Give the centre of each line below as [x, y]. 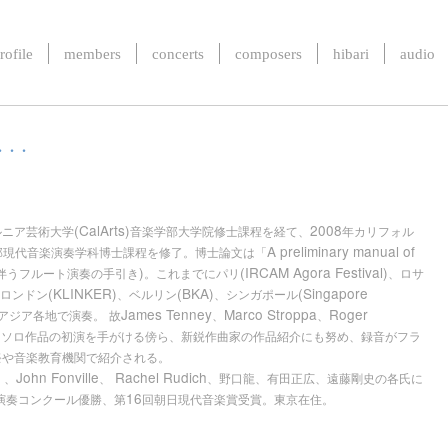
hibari [351, 53]
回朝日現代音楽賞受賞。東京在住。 [238, 400]
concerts [178, 53]
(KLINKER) [82, 293]
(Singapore [333, 293]
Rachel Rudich [159, 377]
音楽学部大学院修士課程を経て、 [220, 232]
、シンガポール [256, 295]
